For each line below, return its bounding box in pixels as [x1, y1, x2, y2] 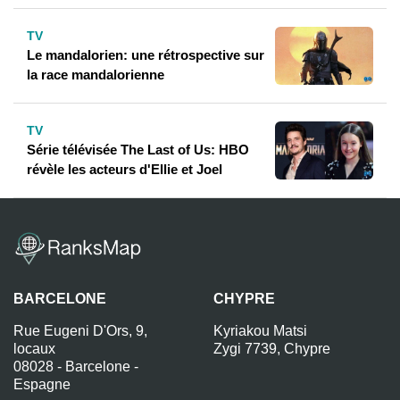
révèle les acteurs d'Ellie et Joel [27, 162, 222, 178]
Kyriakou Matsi [213, 323, 307, 339]
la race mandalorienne [27, 67, 164, 83]
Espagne [13, 377, 71, 393]
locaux [13, 341, 55, 357]
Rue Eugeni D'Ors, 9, [13, 323, 147, 339]
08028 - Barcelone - [13, 359, 138, 375]
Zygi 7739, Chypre [213, 341, 330, 357]
